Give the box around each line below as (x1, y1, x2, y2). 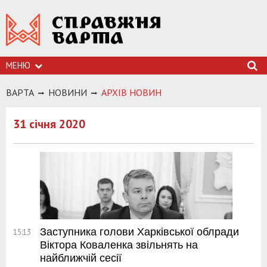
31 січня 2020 (13, 116, 85, 132)
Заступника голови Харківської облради (40, 226, 239, 238)
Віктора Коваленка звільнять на (40, 239, 198, 252)
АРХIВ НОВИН (101, 86, 162, 98)
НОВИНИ (48, 86, 87, 98)
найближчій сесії (40, 252, 122, 265)
